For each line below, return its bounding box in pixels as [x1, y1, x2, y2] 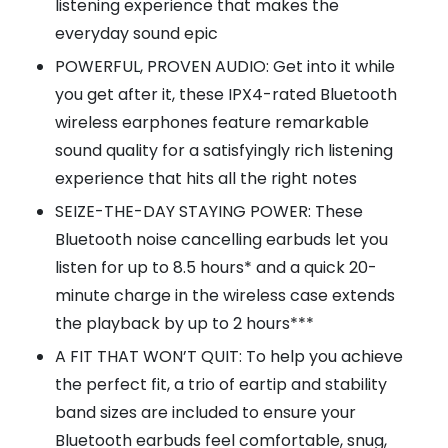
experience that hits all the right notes [55, 167, 357, 191]
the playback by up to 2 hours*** [55, 312, 314, 336]
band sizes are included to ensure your [55, 401, 356, 425]
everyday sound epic [55, 22, 218, 46]
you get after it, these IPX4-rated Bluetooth [55, 83, 397, 107]
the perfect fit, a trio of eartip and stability [55, 373, 387, 397]
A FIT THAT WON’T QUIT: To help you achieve [55, 345, 403, 369]
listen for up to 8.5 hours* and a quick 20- [55, 256, 377, 280]
